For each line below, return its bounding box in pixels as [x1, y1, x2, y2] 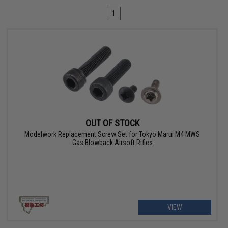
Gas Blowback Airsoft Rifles [72, 138, 153, 147]
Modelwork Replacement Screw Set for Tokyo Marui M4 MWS [24, 130, 201, 139]
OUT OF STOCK [85, 118, 139, 129]
